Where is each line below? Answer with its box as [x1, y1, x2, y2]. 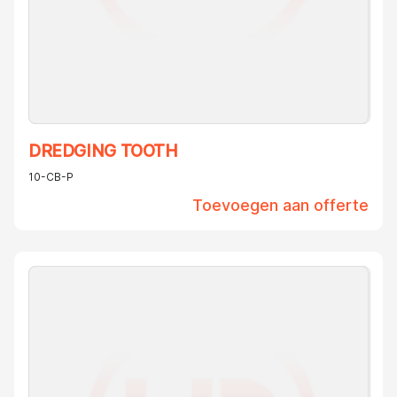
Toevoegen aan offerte [192, 196, 369, 215]
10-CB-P [28, 170, 74, 184]
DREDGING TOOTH [28, 141, 178, 162]
